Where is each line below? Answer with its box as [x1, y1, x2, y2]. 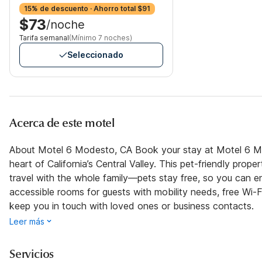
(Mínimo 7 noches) [69, 33, 132, 42]
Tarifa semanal [19, 33, 69, 42]
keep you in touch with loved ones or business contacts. [9, 200, 254, 212]
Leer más [9, 216, 44, 226]
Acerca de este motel [9, 116, 115, 130]
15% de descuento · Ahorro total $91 [24, 4, 150, 13]
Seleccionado [67, 50, 123, 60]
